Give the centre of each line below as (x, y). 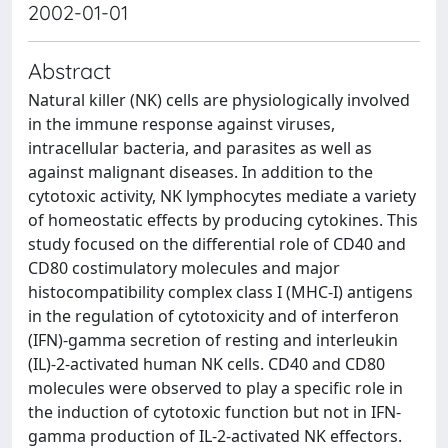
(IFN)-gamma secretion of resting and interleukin (213, 340)
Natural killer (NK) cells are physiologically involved (219, 100)
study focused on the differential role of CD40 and (217, 244)
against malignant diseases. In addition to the (200, 172)
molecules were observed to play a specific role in (215, 388)
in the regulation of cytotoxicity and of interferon (213, 316)
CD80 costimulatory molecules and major (184, 268)
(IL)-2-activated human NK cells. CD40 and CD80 (206, 364)
